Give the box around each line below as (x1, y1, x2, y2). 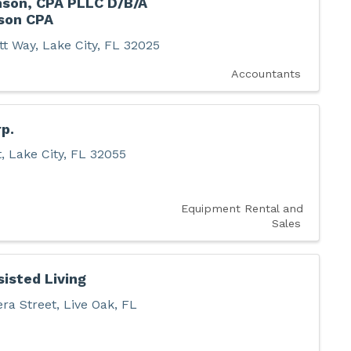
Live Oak (63, 297, 114, 313)
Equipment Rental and (180, 202, 303, 215)
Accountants (230, 67, 301, 80)
